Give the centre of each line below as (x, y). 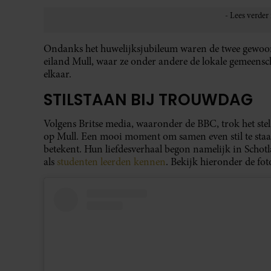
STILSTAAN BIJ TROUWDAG (148, 100)
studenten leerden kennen (111, 162)
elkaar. (57, 74)
